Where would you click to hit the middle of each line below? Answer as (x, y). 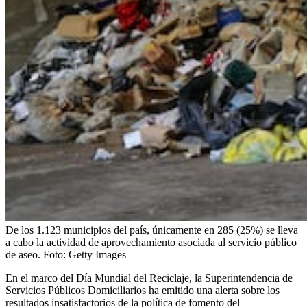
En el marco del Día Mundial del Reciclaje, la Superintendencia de (149, 278)
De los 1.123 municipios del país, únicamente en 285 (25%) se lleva (152, 230)
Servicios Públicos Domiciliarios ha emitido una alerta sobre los (143, 290)
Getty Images (97, 254)
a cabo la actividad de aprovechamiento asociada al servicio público (151, 242)
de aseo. (23, 254)
